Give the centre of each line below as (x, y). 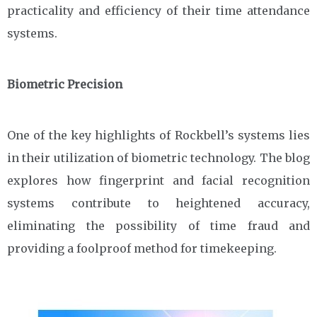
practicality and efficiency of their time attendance (158, 10)
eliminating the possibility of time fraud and (158, 225)
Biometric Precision (65, 84)
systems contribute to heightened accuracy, (158, 203)
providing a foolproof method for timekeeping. (142, 248)
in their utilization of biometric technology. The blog (158, 157)
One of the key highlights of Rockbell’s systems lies (158, 135)
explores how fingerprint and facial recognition (158, 180)
